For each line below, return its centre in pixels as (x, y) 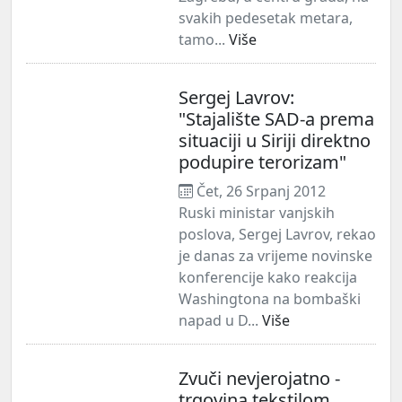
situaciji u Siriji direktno (275, 140)
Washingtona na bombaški (270, 298)
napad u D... (220, 320)
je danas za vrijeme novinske (275, 255)
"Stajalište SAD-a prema (276, 118)
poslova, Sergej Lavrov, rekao (277, 234)
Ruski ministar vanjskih (257, 212)
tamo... (204, 39)
